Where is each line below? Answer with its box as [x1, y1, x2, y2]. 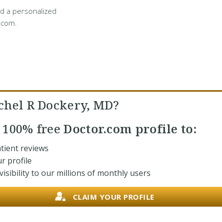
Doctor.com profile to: [60, 120, 197, 137]
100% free [2, 120, 61, 137]
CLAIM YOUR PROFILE [72, 191, 155, 202]
